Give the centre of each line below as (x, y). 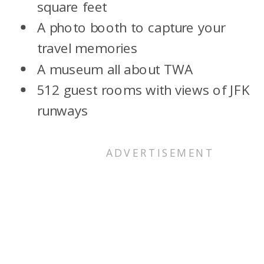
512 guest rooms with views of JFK (143, 90)
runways (62, 111)
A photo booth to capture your (131, 27)
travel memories (87, 48)
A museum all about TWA (115, 69)
